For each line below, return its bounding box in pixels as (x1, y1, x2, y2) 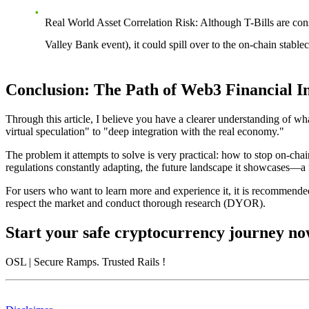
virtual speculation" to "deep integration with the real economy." (6, 125, 284, 137)
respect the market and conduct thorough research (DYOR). (6, 197, 266, 209)
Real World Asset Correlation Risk (45, 16, 195, 28)
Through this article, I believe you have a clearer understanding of (6, 112, 294, 125)
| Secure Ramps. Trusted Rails (29, 255, 159, 268)
